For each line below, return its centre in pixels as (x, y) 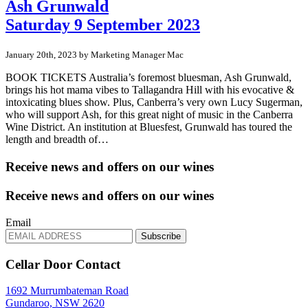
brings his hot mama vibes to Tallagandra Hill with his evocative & (150, 89)
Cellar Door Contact (63, 264)
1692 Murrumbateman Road (67, 291)
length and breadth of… (57, 139)
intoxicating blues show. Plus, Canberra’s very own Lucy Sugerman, (154, 102)
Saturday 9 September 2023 (103, 25)
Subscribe (161, 236)
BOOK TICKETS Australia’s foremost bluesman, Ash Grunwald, (148, 77)
